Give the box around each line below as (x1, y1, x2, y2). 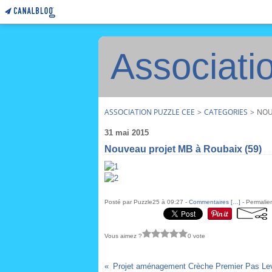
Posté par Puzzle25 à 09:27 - (104, 199, 189, 205)
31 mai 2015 (104, 128, 149, 137)
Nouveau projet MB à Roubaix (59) (104, 144, 262, 154)
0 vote (188, 232, 205, 239)
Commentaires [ (189, 199, 233, 205)
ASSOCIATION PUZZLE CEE (104, 107, 195, 117)
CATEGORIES (204, 107, 248, 117)
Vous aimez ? (104, 232, 142, 239)
